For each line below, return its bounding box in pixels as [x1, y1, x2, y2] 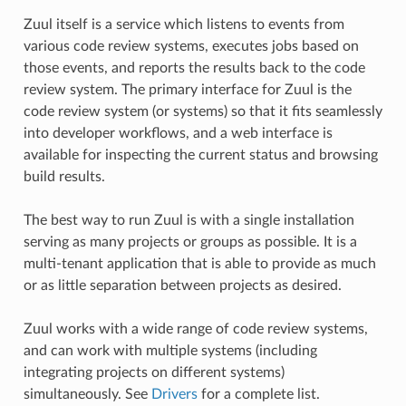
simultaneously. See [23, 386, 151, 401]
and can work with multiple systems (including [23, 343, 317, 358]
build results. [23, 169, 105, 184]
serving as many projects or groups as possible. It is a [23, 234, 357, 249]
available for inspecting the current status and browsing [23, 147, 378, 162]
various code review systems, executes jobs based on [23, 38, 359, 53]
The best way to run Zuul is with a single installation [23, 212, 354, 227]
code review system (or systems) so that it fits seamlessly [23, 103, 382, 119]
